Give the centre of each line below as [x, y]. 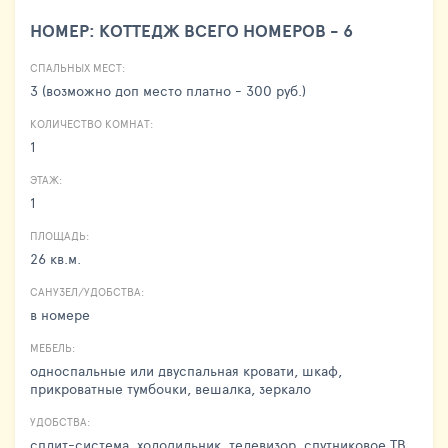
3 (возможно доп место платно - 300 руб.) [168, 90]
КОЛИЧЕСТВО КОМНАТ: [91, 123]
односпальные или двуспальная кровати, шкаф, [186, 370]
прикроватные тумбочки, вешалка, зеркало [170, 388]
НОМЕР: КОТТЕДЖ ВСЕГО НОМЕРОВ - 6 [191, 30]
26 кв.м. [55, 258]
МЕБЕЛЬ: [52, 347]
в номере [60, 314]
